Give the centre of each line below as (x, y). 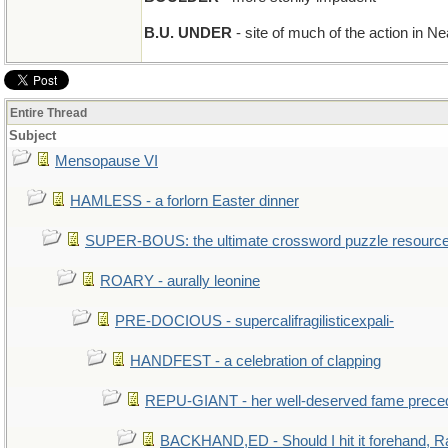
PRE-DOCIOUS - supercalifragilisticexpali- (254, 321)
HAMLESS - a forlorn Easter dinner (184, 201)
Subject (32, 135)
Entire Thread (48, 113)
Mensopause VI (106, 161)
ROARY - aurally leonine (180, 281)
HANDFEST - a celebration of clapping (255, 361)
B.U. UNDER (188, 33)
